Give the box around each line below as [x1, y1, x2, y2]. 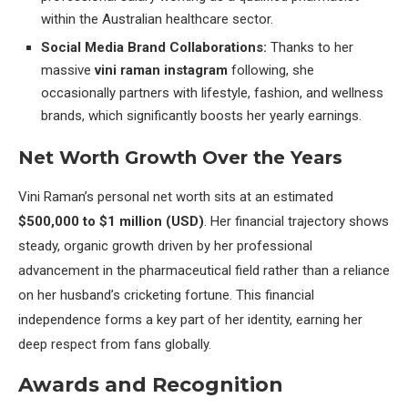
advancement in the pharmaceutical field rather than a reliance [18, 261, 390, 279]
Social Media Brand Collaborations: [41, 38, 267, 56]
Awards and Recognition [18, 372, 283, 397]
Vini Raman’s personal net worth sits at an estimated [18, 188, 333, 205]
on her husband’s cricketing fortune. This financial [18, 286, 314, 303]
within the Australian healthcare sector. [41, 10, 273, 27]
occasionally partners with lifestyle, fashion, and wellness [41, 84, 383, 101]
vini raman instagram [95, 61, 228, 78]
